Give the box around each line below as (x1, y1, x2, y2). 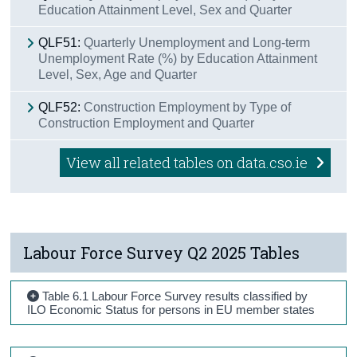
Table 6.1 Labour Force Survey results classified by (39, 288, 308, 303)
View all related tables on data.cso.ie (65, 152, 311, 172)
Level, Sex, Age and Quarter (38, 67, 198, 81)
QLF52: (38, 100, 81, 114)
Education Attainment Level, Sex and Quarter (38, 2, 292, 17)
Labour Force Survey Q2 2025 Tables (23, 241, 300, 263)
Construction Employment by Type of (84, 100, 292, 114)
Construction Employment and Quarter (38, 116, 255, 130)
